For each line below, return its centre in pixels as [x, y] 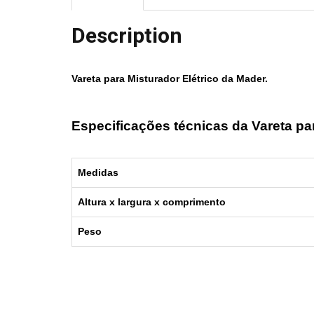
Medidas [98, 173]
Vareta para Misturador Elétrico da [154, 79]
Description [127, 37]
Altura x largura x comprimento [153, 202]
